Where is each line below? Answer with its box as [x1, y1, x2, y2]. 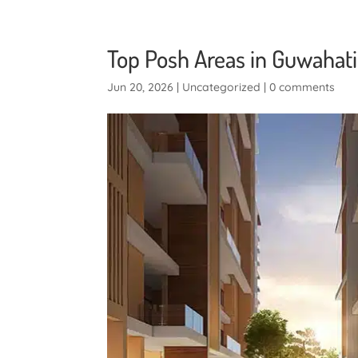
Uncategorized [182, 80, 261, 94]
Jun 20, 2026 [107, 80, 174, 94]
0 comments [269, 80, 336, 94]
